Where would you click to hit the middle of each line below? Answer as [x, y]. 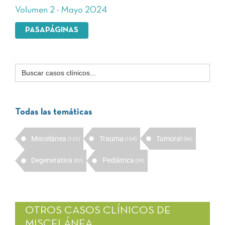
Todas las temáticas [53, 113]
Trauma [111, 138]
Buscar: [27, 67]
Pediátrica [118, 160]
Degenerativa [52, 160]
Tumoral [169, 138]
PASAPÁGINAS [51, 30]
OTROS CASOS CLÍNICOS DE [98, 210]
